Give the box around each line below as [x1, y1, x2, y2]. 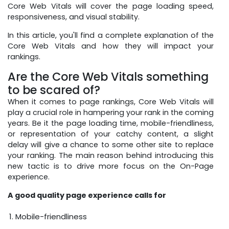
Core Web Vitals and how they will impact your [8, 40, 214, 51]
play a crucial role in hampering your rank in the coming [8, 107, 214, 118]
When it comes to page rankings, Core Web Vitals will [8, 96, 214, 107]
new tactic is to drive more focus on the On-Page [8, 161, 214, 171]
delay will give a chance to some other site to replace [8, 139, 214, 150]
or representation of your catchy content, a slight [8, 128, 214, 139]
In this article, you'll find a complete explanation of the [8, 30, 214, 40]
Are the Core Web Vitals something [8, 68, 209, 85]
